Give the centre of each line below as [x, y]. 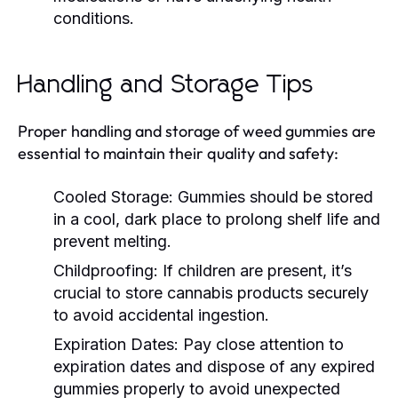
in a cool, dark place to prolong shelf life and [217, 219]
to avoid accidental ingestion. [161, 314]
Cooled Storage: [113, 196]
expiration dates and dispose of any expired [214, 366]
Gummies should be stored [273, 196]
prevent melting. [112, 241]
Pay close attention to [261, 344]
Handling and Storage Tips [166, 85]
